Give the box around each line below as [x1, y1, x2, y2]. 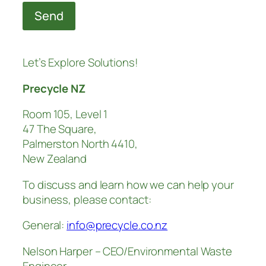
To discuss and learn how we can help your [23, 176, 234, 192]
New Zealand [23, 151, 87, 167]
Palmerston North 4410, [23, 136, 138, 152]
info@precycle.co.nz [66, 217, 168, 233]
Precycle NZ [23, 80, 85, 96]
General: [23, 217, 67, 233]
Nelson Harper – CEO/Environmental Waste [23, 243, 233, 259]
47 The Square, [23, 121, 97, 137]
